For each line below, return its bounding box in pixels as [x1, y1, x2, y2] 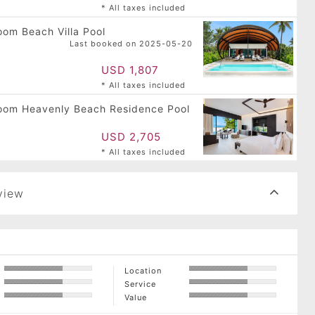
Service [124, 279, 156, 289]
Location [124, 266, 162, 276]
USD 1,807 [101, 63, 159, 77]
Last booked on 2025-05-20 [69, 39, 193, 49]
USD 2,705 [101, 130, 161, 143]
